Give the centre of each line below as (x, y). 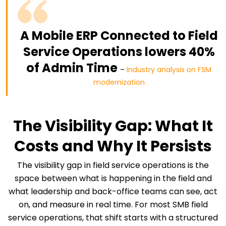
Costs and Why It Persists (113, 147)
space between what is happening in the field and (113, 179)
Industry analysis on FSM (169, 70)
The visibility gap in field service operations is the (113, 165)
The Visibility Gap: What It (113, 126)
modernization (119, 82)
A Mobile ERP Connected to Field (119, 36)
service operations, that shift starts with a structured (113, 218)
